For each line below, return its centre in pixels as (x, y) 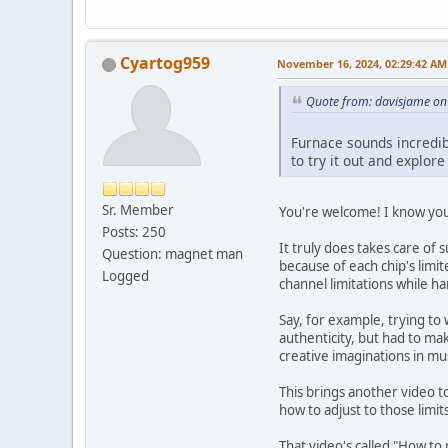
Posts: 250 (134, 231)
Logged (125, 275)
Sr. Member (138, 209)
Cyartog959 (165, 62)
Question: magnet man (172, 253)
